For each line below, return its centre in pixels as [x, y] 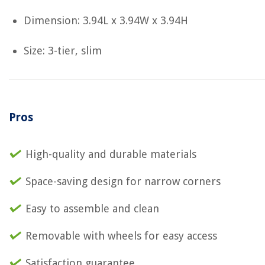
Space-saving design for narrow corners [123, 181]
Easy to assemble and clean [92, 209]
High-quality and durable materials [111, 154]
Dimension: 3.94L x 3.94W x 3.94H [106, 20]
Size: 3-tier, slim [63, 51]
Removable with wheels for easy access [121, 236]
